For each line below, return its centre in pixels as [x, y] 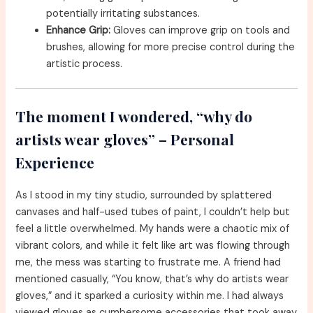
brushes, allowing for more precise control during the [171, 48]
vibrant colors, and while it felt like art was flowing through [153, 245]
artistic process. [85, 64]
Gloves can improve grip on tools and [201, 31]
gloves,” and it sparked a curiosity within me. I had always [150, 296]
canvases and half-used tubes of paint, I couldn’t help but [153, 212]
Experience [55, 162]
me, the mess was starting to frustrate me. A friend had [148, 262]
